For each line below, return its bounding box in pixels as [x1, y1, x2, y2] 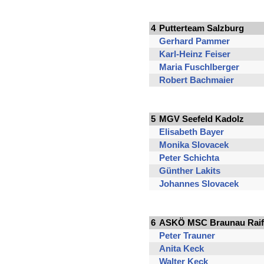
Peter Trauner [159, 231, 215, 240]
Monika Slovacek [159, 140, 229, 150]
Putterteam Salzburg [159, 24, 244, 33]
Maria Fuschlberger [159, 62, 239, 72]
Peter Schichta [159, 153, 219, 163]
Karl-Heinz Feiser [159, 49, 230, 59]
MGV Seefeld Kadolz [159, 114, 244, 124]
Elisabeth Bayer [159, 127, 224, 137]
